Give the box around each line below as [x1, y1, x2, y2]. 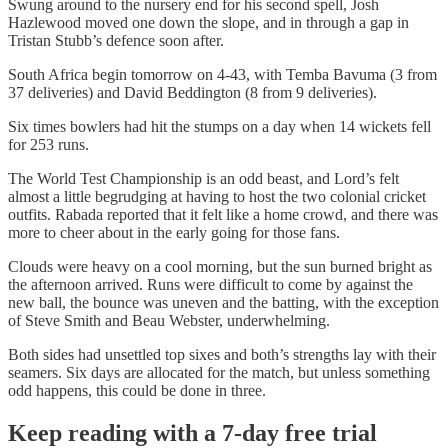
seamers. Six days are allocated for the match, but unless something [8, 364, 430, 382]
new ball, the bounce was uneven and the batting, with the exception [8, 294, 439, 312]
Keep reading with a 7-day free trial [8, 419, 377, 446]
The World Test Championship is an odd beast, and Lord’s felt [8, 170, 399, 188]
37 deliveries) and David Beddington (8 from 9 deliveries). [8, 84, 377, 102]
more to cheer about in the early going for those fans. [8, 224, 340, 242]
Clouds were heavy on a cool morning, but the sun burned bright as [8, 258, 432, 276]
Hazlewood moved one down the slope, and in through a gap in [8, 14, 409, 32]
